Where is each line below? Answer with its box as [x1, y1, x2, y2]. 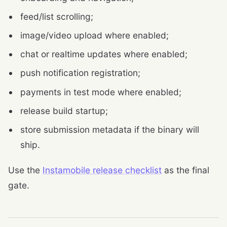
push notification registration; [20, 67, 140, 79]
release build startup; [20, 105, 108, 116]
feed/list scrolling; [20, 11, 93, 22]
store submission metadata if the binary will [20, 124, 199, 135]
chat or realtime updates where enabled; [20, 49, 187, 60]
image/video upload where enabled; [20, 29, 169, 41]
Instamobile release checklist [43, 164, 162, 175]
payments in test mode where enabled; [20, 86, 181, 97]
